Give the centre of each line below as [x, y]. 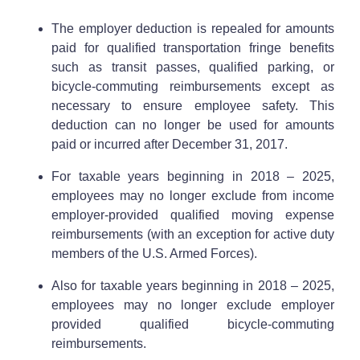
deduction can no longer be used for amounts [193, 125]
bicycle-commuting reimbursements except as [193, 86]
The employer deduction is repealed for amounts [193, 28]
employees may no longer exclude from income [193, 195]
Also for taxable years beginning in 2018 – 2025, [193, 285]
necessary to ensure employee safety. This [193, 105]
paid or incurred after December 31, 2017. [170, 144]
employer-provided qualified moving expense [193, 215]
